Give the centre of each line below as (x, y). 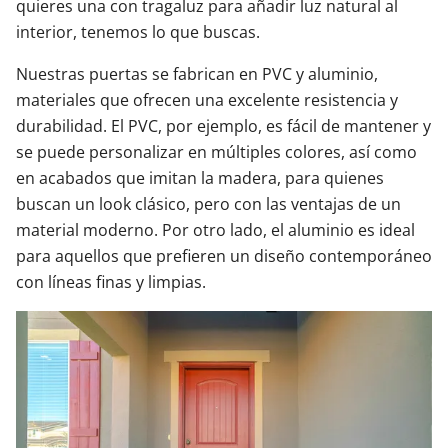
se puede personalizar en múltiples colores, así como (216, 152)
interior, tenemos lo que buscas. (138, 32)
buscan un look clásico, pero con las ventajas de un (208, 204)
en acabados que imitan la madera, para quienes (200, 178)
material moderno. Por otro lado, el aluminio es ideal (215, 230)
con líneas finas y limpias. (111, 282)
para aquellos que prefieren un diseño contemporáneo (224, 256)
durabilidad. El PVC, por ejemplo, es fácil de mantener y (223, 126)
